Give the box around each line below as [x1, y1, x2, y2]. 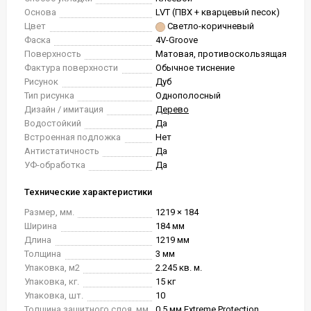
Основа [24, 7, 56, 17]
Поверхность [24, 49, 81, 59]
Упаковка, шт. [24, 290, 83, 301]
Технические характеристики [24, 187, 152, 197]
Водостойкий [24, 118, 81, 128]
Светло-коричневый [167, 21, 255, 31]
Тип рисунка [24, 90, 74, 101]
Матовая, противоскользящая [155, 49, 287, 59]
